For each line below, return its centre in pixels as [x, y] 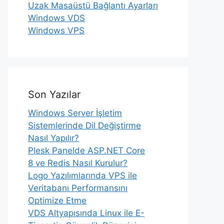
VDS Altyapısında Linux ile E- [86, 213]
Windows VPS [56, 30]
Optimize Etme [57, 200]
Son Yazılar [54, 94]
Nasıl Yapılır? [53, 138]
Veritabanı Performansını [78, 188]
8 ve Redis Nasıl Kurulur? [78, 163]
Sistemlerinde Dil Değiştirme [84, 125]
